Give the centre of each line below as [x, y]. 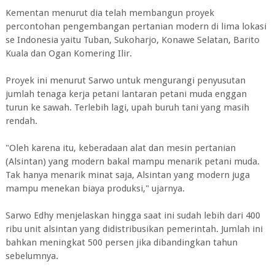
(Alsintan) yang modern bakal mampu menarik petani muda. [132, 161]
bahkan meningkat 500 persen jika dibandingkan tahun [121, 242]
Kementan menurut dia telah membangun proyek [110, 13]
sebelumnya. [32, 256]
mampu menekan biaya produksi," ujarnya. [95, 188]
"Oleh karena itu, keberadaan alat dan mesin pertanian [120, 148]
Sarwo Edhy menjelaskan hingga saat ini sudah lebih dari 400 [133, 215]
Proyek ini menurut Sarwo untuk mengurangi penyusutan [125, 80]
